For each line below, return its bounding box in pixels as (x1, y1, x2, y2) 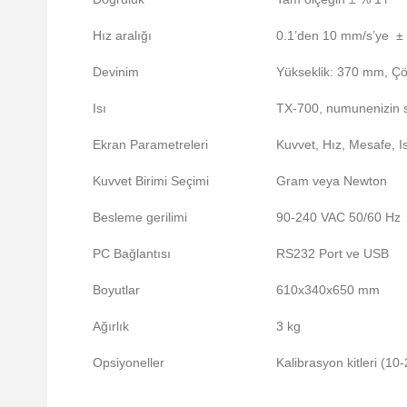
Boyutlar (93, 283, 140, 298)
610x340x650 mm (276, 283, 380, 298)
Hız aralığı (93, 28, 152, 44)
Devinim (93, 65, 139, 80)
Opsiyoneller (93, 355, 164, 371)
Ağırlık (93, 319, 129, 334)
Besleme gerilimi (93, 210, 187, 225)
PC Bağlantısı (93, 246, 171, 262)
